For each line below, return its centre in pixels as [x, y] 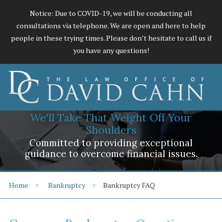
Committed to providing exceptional [111, 143]
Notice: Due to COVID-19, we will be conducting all [111, 13]
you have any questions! [111, 51]
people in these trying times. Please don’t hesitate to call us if [111, 38]
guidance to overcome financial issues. [111, 154]
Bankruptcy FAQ [129, 185]
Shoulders [111, 130]
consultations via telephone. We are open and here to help [111, 26]
